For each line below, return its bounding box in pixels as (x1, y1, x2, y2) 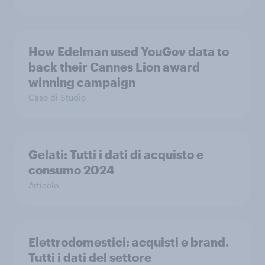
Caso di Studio (28, 92, 86, 102)
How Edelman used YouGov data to (28, 44, 229, 59)
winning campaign (28, 75, 135, 89)
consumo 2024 (28, 162, 115, 177)
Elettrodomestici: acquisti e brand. (28, 234, 229, 249)
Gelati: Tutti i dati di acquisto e (28, 147, 203, 161)
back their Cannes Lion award (28, 59, 200, 74)
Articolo (28, 179, 59, 190)
